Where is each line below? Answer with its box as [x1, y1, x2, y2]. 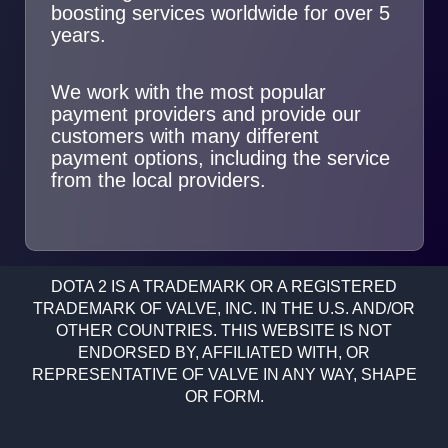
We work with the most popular [50, 80, 326, 103]
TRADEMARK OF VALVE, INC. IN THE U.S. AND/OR [33, 299, 415, 317]
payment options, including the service [50, 146, 390, 169]
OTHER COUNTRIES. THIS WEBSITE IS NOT [56, 321, 392, 339]
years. [50, 23, 106, 46]
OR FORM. [184, 387, 264, 405]
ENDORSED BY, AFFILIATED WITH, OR [78, 343, 370, 361]
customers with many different [50, 124, 319, 147]
